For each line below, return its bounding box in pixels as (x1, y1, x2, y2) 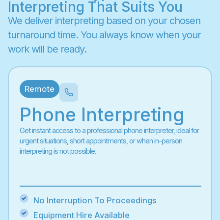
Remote (25, 84, 55, 94)
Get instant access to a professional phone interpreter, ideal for (20, 126, 199, 135)
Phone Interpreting (20, 104, 185, 126)
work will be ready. (8, 43, 86, 55)
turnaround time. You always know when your (8, 29, 201, 41)
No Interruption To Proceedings (33, 195, 157, 206)
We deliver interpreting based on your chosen (8, 15, 200, 27)
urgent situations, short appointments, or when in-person (20, 137, 182, 145)
